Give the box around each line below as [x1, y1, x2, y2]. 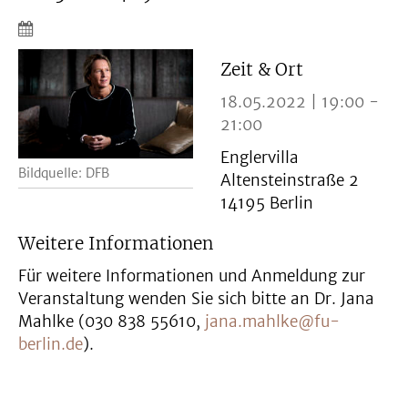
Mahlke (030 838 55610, [18, 311, 205, 331]
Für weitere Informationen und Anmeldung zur [18, 266, 365, 286]
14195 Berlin [219, 193, 313, 213]
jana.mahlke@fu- [205, 311, 340, 331]
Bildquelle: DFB [18, 165, 109, 182]
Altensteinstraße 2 [219, 170, 359, 190]
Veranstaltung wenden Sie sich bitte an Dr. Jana [18, 289, 374, 309]
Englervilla [219, 148, 299, 168]
